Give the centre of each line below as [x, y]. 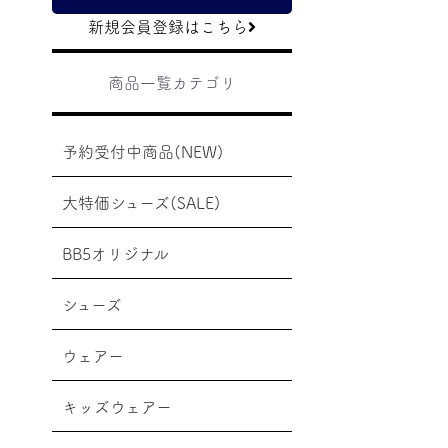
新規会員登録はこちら [168, 26]
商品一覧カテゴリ [172, 81]
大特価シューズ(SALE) [141, 202]
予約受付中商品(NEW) [143, 151]
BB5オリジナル [115, 253]
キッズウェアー [117, 406]
